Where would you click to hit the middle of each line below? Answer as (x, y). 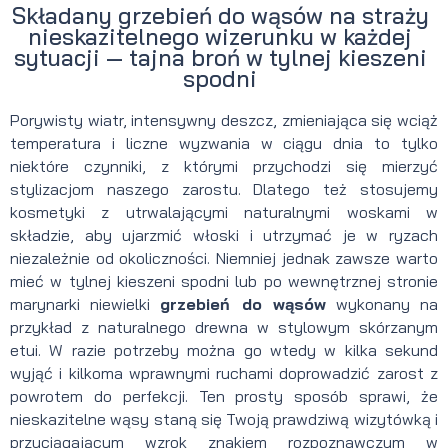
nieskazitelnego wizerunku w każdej (220, 36)
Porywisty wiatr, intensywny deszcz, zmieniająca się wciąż (224, 119)
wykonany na (382, 303)
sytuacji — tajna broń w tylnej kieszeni (220, 57)
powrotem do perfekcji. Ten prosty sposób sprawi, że (224, 395)
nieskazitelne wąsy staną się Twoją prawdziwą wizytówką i (224, 418)
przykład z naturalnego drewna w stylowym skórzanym (224, 326)
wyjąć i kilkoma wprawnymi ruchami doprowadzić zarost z (224, 372)
